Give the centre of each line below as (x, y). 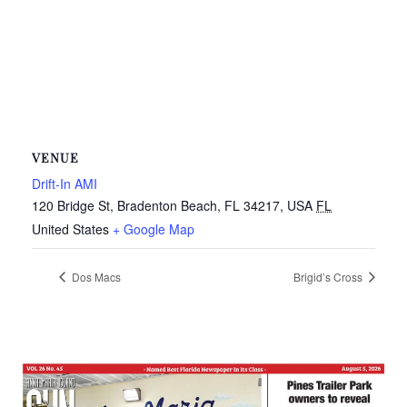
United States (70, 228)
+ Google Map (154, 228)
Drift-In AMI (65, 183)
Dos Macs (95, 276)
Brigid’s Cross (329, 276)
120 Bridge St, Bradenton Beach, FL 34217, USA (172, 205)
